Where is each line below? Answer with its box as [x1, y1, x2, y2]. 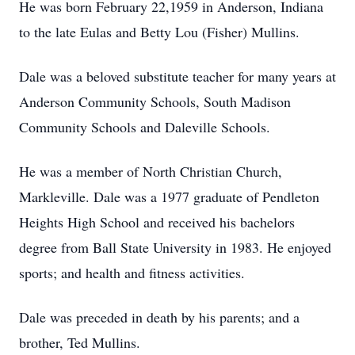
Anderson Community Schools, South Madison [19, 92, 291, 111]
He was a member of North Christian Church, [19, 162, 282, 181]
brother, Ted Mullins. [19, 333, 140, 352]
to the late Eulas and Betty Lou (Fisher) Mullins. [19, 22, 300, 41]
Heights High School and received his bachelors [19, 212, 295, 231]
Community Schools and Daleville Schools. [19, 117, 270, 136]
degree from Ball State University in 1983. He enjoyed [19, 238, 331, 257]
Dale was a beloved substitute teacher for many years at [19, 67, 336, 86]
